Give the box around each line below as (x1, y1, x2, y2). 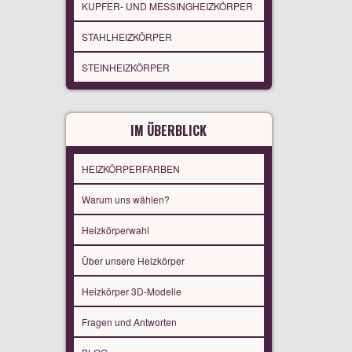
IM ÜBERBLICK (130, 121, 207, 141)
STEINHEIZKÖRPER (81, 60, 170, 75)
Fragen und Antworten (81, 315, 177, 329)
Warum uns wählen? (81, 192, 170, 207)
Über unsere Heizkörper (81, 254, 185, 268)
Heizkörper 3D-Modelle (81, 284, 181, 299)
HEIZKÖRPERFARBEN (81, 162, 180, 176)
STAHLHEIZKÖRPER (81, 30, 172, 44)
